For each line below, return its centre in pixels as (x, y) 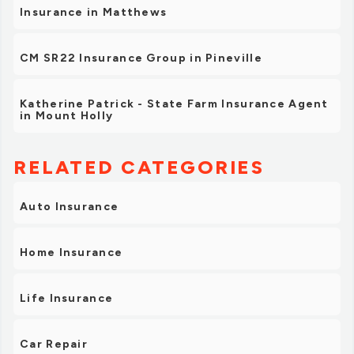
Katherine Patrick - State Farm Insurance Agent (174, 104)
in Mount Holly (67, 116)
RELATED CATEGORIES (139, 167)
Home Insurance (72, 252)
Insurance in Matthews (94, 12)
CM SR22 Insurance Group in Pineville (141, 58)
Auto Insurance (70, 207)
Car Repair (54, 344)
